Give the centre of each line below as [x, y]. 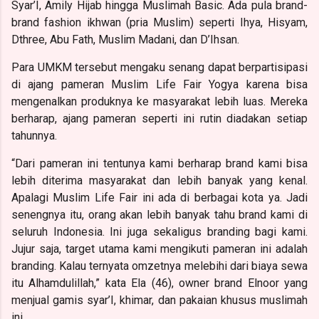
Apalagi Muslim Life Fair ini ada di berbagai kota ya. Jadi [159, 197]
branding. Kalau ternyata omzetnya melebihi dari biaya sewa [159, 266]
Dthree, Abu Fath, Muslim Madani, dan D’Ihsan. [125, 39]
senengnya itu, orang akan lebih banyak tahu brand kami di [159, 214]
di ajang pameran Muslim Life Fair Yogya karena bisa [159, 84]
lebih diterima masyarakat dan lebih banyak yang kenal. [159, 180]
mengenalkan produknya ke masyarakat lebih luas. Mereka [159, 101]
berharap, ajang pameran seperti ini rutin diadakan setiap [159, 118]
